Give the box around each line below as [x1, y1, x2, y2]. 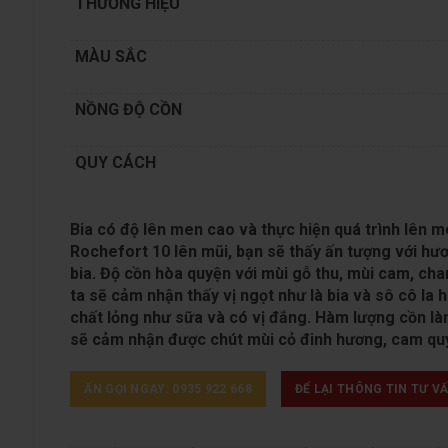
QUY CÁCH [75, 153, 157, 172]
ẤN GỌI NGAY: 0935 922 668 [84, 382, 252, 396]
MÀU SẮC [75, 47, 148, 66]
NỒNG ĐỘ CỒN [75, 100, 183, 119]
